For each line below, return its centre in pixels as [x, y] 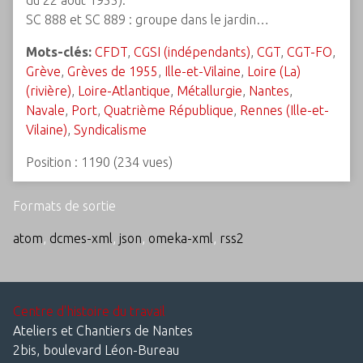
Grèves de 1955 [113, 71]
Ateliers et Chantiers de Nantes [103, 331]
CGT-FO [310, 52]
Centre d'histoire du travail [89, 311]
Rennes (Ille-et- [284, 110]
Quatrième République [169, 110]
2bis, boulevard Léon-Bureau [96, 350]
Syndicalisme [110, 130]
